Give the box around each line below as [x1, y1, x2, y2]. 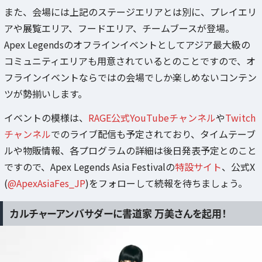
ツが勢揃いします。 [4, 87, 87, 101]
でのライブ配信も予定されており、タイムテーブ [51, 127, 256, 142]
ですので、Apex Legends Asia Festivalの [4, 160, 175, 174]
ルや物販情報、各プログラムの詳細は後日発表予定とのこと [4, 143, 257, 158]
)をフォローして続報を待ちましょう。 [85, 176, 247, 191]
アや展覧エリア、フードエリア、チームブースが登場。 [4, 21, 235, 36]
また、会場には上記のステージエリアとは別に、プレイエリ [4, 5, 257, 19]
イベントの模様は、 [4, 111, 88, 125]
